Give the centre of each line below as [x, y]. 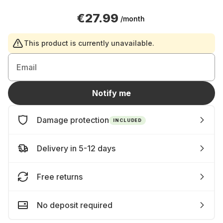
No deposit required [75, 205]
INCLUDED [128, 120]
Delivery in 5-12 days [76, 148]
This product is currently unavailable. [89, 43]
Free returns [60, 177]
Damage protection [73, 120]
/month [132, 18]
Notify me [111, 93]
